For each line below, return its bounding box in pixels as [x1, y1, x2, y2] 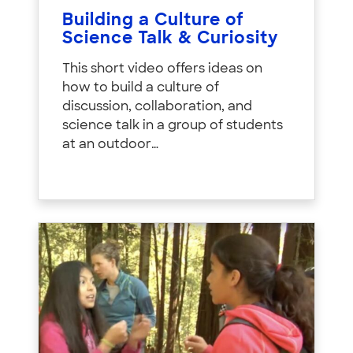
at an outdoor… [62, 139, 158, 152]
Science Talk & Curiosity [62, 31, 278, 48]
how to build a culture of [62, 82, 219, 95]
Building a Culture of [62, 13, 244, 30]
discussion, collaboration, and [62, 101, 252, 114]
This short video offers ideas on [62, 63, 262, 76]
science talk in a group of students [62, 120, 283, 133]
